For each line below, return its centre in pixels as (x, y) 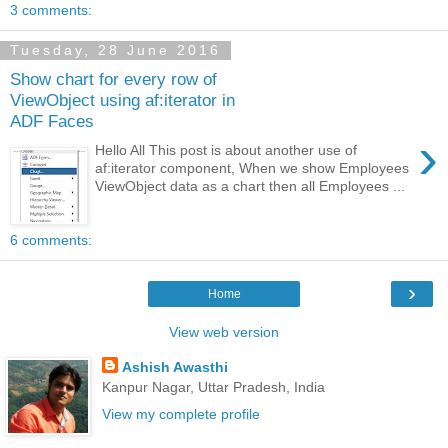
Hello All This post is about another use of (226, 149)
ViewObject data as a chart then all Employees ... (250, 185)
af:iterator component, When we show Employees (252, 167)
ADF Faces (52, 121)
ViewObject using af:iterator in (122, 100)
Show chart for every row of (113, 79)
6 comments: (51, 239)
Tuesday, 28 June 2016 (115, 50)
